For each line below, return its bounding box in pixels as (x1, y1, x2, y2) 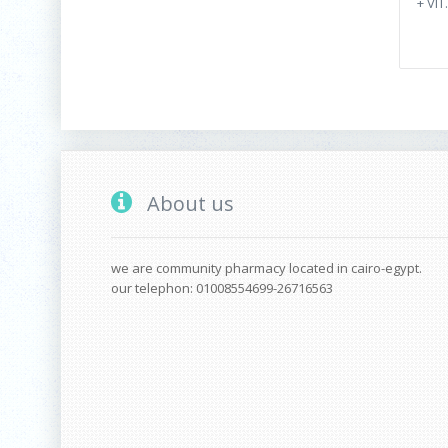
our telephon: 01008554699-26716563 (111, 279, 333, 297)
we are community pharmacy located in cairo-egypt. (111, 259, 422, 277)
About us (142, 190, 234, 217)
